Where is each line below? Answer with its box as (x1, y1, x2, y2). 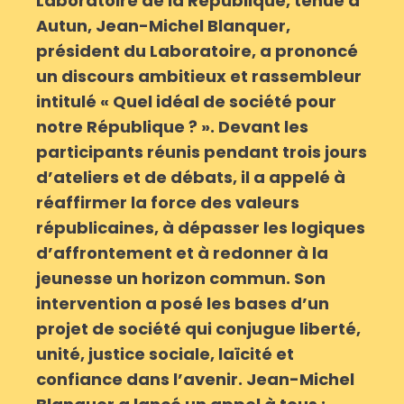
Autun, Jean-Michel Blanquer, (36, 14, 290, 38)
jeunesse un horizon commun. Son (36, 267, 326, 290)
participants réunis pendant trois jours (36, 141, 367, 164)
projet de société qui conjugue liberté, (36, 317, 361, 341)
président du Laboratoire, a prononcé (36, 40, 358, 63)
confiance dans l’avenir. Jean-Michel (36, 368, 354, 391)
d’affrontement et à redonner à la (36, 242, 328, 265)
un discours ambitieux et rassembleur (36, 65, 362, 88)
